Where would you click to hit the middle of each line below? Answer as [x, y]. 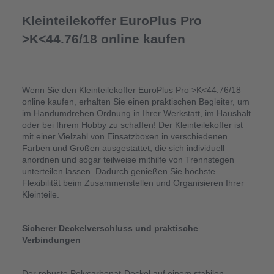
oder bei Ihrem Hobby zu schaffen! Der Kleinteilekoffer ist [132, 124]
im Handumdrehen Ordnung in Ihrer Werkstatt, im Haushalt [136, 113]
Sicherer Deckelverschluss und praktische [110, 228]
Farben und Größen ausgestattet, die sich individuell [123, 148]
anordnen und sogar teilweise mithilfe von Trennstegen [128, 159]
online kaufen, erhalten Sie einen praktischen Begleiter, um [135, 101]
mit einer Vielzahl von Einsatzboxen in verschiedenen [124, 136]
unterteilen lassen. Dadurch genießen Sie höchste [118, 171]
